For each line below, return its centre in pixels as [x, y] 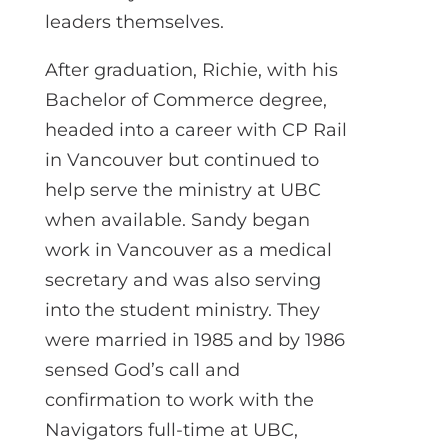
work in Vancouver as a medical [188, 249]
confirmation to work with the [179, 399]
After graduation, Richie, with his [191, 69]
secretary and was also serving [182, 279]
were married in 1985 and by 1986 [194, 339]
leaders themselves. [134, 21]
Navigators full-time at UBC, [171, 429]
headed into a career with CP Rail [195, 129]
